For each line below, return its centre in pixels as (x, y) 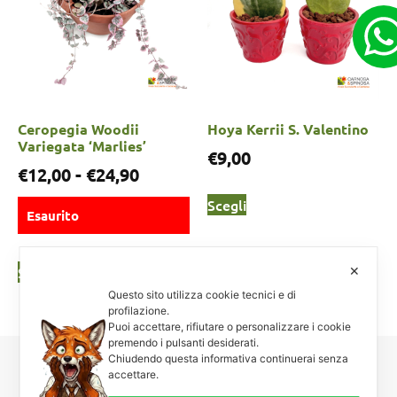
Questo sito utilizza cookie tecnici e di (202, 295)
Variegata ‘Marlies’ (82, 146)
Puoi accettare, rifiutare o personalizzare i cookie (230, 327)
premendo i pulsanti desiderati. (185, 343)
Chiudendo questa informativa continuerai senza (229, 359)
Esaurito (53, 216)
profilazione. (140, 311)
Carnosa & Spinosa (198, 380)
